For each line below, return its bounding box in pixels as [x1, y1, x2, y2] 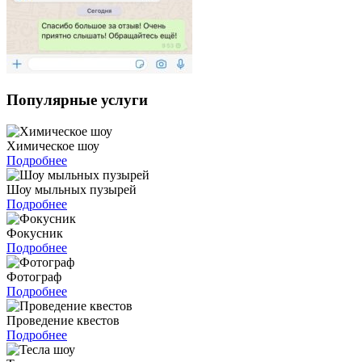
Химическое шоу [6, 138, 99, 153]
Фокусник [6, 225, 63, 240]
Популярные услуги [6, 91, 148, 109]
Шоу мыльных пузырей [6, 182, 137, 196]
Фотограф [6, 269, 61, 284]
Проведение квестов [6, 313, 120, 327]
